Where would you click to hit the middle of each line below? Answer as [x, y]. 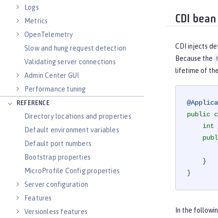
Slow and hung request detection [75, 48]
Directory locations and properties [78, 116]
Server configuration [56, 184]
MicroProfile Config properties [72, 171]
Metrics [36, 21]
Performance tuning [55, 89]
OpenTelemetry [49, 35]
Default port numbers [58, 144]
